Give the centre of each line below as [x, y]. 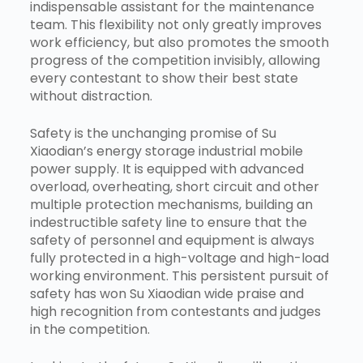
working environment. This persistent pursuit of [179, 276]
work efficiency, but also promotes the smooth [179, 43]
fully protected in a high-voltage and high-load [179, 258]
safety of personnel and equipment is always [172, 241]
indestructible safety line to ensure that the [168, 223]
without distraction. [91, 96]
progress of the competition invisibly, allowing [175, 61]
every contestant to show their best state [164, 79]
